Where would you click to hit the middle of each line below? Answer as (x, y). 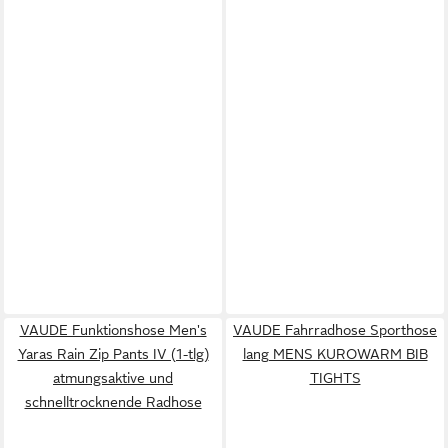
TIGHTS (335, 377)
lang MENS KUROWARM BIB (335, 353)
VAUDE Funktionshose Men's (113, 329)
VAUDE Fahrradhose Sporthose (335, 329)
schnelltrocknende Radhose (113, 401)
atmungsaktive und (113, 377)
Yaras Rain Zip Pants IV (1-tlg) (113, 353)
